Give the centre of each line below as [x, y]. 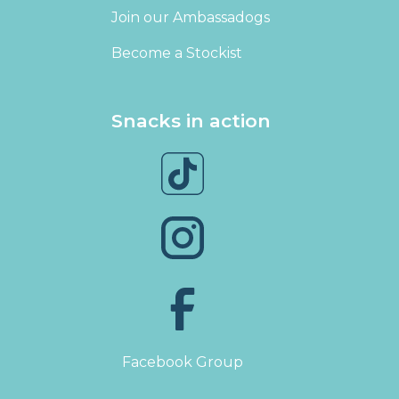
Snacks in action [191, 121]
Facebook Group [183, 362]
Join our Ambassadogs [191, 18]
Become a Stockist [177, 53]
